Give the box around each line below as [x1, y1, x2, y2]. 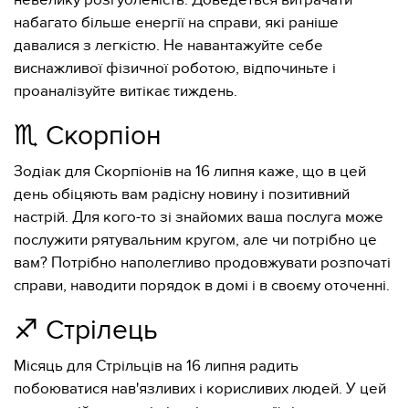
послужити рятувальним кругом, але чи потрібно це [14, 231, 377, 249]
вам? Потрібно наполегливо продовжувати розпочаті [14, 254, 391, 272]
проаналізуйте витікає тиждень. [14, 82, 237, 100]
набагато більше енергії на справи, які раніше [14, 14, 339, 32]
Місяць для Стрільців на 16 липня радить [14, 357, 299, 375]
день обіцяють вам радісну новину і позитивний [14, 185, 350, 204]
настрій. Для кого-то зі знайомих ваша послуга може [14, 208, 383, 226]
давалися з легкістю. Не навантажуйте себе [14, 37, 323, 55]
